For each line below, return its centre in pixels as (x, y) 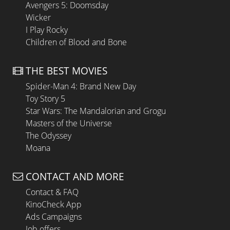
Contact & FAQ (52, 192)
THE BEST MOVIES (66, 70)
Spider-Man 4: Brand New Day (81, 86)
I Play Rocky (47, 30)
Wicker (38, 18)
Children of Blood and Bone (76, 42)
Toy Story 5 (45, 98)
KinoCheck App (54, 204)
